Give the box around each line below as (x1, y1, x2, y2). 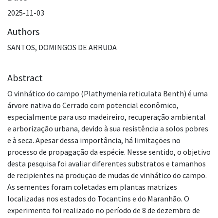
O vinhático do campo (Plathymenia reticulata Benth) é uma (7, 89, 208, 99)
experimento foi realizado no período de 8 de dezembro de (7, 205, 200, 216)
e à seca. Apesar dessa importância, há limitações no (7, 135, 181, 145)
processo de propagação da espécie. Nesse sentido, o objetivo (7, 147, 211, 157)
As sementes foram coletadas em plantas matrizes (7, 182, 177, 192)
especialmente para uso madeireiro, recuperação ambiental (7, 112, 206, 122)
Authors (7, 25, 39, 38)
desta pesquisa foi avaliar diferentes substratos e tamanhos (7, 159, 206, 169)
